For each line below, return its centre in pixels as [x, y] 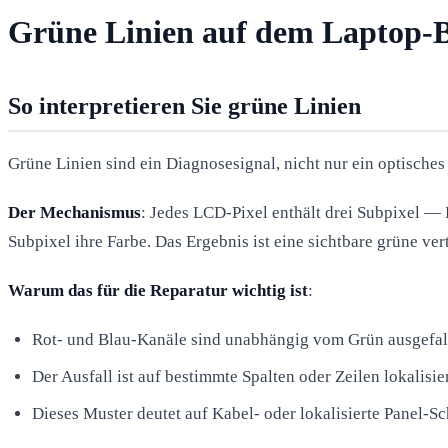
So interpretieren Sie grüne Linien [184, 105]
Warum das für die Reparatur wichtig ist [158, 290]
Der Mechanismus [74, 212]
